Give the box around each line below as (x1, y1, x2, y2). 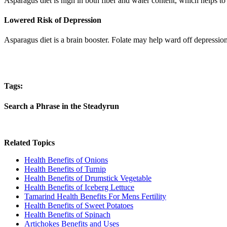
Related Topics (4, 138, 55, 147)
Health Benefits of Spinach (24, 210, 110, 219)
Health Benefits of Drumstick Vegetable (24, 173, 152, 182)
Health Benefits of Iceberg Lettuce (24, 182, 134, 192)
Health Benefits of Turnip (24, 164, 106, 173)
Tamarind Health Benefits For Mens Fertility (24, 192, 166, 201)
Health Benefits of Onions (24, 155, 108, 164)
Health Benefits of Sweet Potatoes (24, 201, 133, 210)
